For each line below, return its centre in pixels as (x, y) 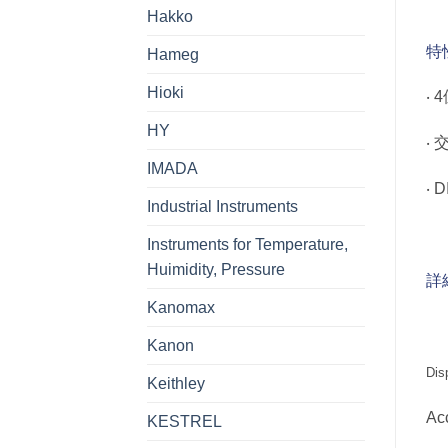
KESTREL (184, 421)
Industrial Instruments (222, 206)
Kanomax (181, 307)
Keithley (176, 383)
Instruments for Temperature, (247, 244)
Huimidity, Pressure (216, 269)
